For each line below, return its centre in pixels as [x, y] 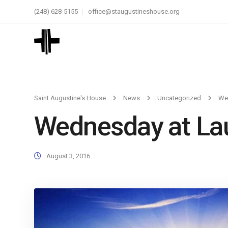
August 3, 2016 [68, 156]
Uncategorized [179, 98]
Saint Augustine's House [70, 98]
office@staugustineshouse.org [134, 11]
